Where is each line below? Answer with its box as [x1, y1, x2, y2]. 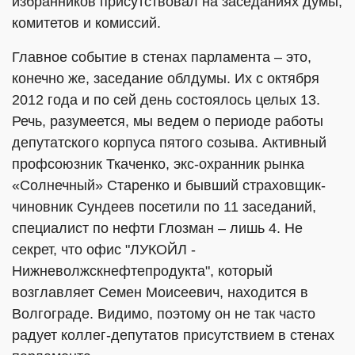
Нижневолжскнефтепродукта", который [12, 263, 273, 279]
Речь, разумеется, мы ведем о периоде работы [12, 113, 323, 129]
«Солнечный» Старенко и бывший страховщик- [12, 177, 326, 193]
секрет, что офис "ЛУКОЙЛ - [12, 242, 196, 258]
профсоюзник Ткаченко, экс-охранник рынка [12, 156, 304, 172]
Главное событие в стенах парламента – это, [12, 49, 311, 65]
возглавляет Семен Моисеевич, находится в [12, 284, 308, 300]
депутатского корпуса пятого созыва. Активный [12, 135, 326, 151]
